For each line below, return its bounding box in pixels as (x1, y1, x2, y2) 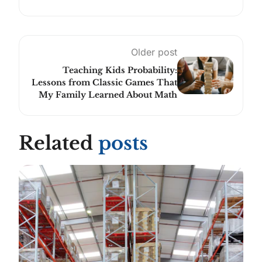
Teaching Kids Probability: (63, 64, 177, 75)
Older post (131, 46, 177, 58)
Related (19, 131, 98, 155)
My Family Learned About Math (39, 89, 177, 100)
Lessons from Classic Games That (32, 77, 177, 88)
